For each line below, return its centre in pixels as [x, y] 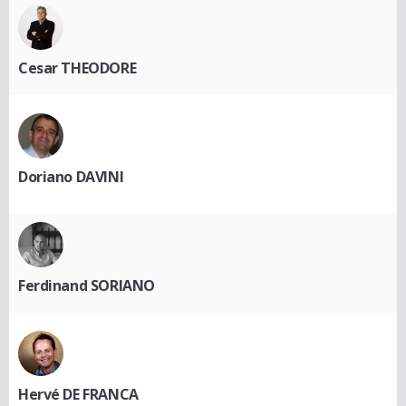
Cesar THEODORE [77, 68]
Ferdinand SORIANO [87, 285]
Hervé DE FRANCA [78, 394]
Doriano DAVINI [71, 176]
